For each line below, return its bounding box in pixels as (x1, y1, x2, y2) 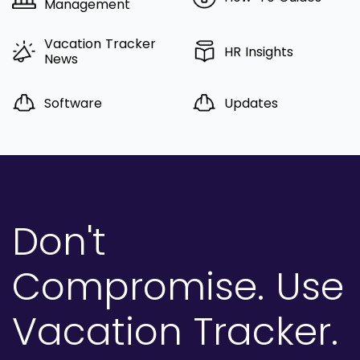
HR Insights (224, 42, 293, 61)
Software (44, 93, 102, 112)
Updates (224, 93, 278, 112)
